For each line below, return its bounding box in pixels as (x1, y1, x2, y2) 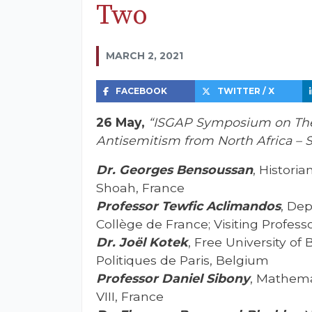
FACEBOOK (115, 85, 167, 96)
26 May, (96, 114, 145, 130)
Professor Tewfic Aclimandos (96, 198, 281, 213)
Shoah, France (96, 180, 185, 195)
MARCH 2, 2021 (106, 49, 183, 62)
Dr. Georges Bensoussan (96, 162, 253, 177)
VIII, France (96, 288, 164, 304)
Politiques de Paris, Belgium (96, 252, 269, 267)
